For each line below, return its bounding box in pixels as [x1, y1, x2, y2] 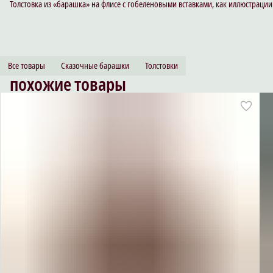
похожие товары [10, 72, 126, 96]
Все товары [8, 59, 45, 71]
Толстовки [145, 59, 178, 71]
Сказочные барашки [61, 59, 129, 71]
